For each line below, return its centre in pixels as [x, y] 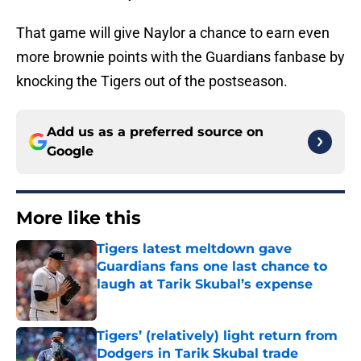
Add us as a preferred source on [155, 132]
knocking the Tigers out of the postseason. [152, 81]
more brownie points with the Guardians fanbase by [180, 57]
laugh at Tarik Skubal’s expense [205, 284]
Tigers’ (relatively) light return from [217, 336]
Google [70, 151]
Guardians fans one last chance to [212, 267]
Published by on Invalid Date [166, 300]
